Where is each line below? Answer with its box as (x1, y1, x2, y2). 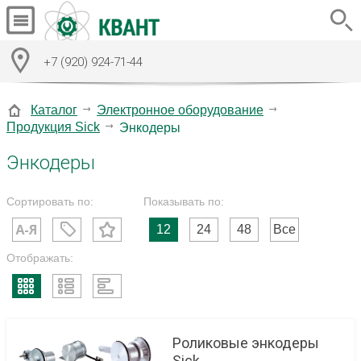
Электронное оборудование (97, 102, 263, 117)
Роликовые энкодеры (172, 334, 319, 352)
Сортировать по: (6, 194, 93, 208)
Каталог (31, 102, 77, 117)
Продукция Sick (6, 119, 100, 134)
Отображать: (6, 251, 73, 264)
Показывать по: (143, 194, 224, 208)
